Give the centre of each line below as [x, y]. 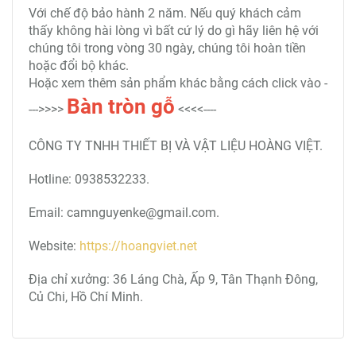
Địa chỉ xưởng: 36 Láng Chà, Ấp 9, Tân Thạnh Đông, [173, 279]
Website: [54, 246]
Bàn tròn [106, 106]
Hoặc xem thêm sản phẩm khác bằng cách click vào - [178, 83]
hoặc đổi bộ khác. [79, 66]
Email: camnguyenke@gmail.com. [124, 213]
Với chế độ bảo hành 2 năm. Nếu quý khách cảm [165, 13]
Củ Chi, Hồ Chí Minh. [86, 297]
